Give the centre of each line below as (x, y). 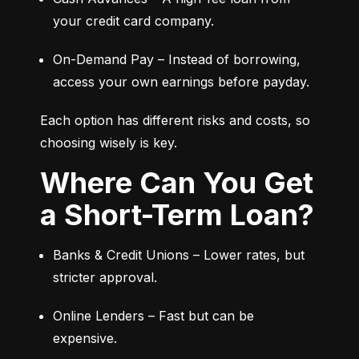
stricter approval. (105, 278)
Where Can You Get (55, 183)
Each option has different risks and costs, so (175, 121)
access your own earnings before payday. (181, 82)
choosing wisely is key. (109, 143)
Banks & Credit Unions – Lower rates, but (179, 255)
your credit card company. (133, 21)
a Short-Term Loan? (177, 215)
